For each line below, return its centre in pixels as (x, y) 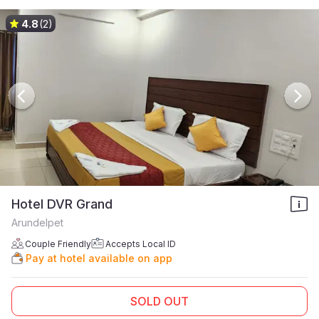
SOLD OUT (159, 301)
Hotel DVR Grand (62, 204)
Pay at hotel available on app (99, 258)
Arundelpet (37, 223)
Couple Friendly (58, 244)
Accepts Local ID (141, 244)
